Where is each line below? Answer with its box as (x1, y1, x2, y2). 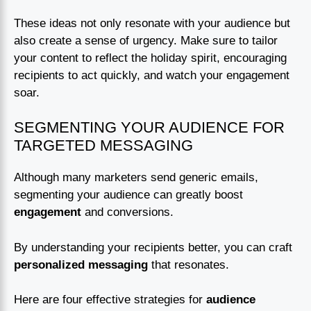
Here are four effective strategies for (14, 293, 206, 307)
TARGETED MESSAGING (14, 137, 193, 155)
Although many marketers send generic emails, (14, 171, 258, 185)
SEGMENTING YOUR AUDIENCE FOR (14, 119, 285, 137)
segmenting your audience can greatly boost (14, 188, 243, 202)
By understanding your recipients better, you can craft (14, 240, 292, 254)
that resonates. (148, 258, 229, 271)
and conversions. (81, 205, 174, 219)
